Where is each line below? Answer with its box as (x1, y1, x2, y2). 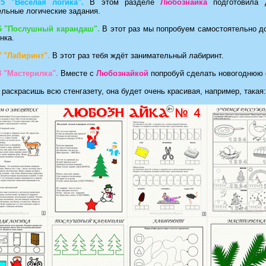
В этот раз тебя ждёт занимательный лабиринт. (50, 51, 224, 61)
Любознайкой (96, 69, 148, 78)
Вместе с (58, 69, 96, 78)
